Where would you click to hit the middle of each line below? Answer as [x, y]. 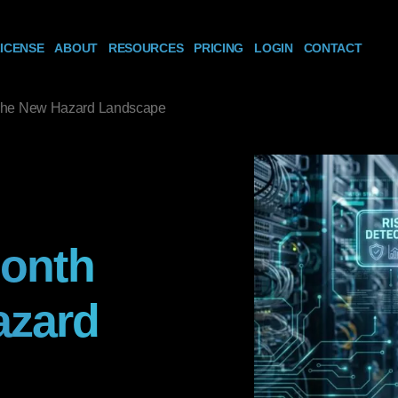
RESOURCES [146, 48]
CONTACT [333, 48]
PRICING [219, 48]
